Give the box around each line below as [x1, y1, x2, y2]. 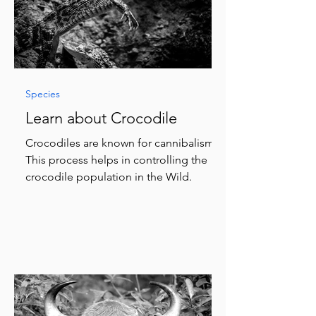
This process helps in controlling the [25, 153, 207, 166]
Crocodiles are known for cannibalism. [25, 136, 217, 150]
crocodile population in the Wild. [25, 170, 192, 183]
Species [25, 87, 60, 100]
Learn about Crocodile [25, 109, 177, 128]
